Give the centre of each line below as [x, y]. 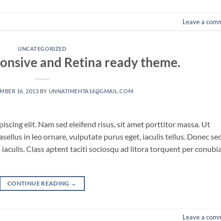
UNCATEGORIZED [42, 49]
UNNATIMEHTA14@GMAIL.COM [91, 91]
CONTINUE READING [39, 183]
